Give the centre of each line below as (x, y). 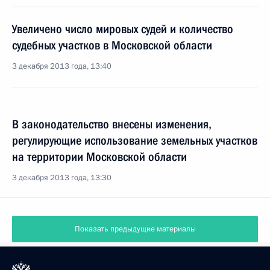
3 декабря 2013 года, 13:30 (62, 178)
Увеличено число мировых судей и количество (123, 29)
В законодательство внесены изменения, (112, 124)
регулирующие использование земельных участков (135, 140)
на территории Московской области (99, 157)
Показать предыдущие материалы (135, 229)
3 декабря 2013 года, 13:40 (62, 66)
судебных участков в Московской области (112, 45)
